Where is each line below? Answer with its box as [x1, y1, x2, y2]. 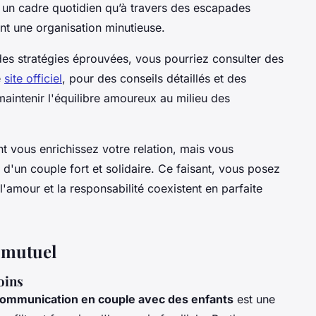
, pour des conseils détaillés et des [62, 71, 246, 86]
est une [233, 292, 275, 307]
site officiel [4, 71, 62, 86]
